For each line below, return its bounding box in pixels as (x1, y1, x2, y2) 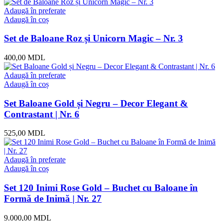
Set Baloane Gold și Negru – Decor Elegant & (4, 98, 188, 109)
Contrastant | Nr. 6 (4, 109, 79, 119)
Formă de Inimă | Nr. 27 (4, 193, 102, 204)
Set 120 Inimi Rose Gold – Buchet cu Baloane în (4, 183, 198, 193)
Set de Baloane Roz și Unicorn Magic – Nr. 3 (4, 33, 183, 44)
